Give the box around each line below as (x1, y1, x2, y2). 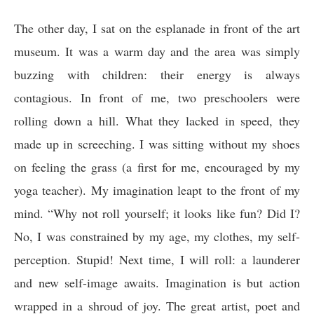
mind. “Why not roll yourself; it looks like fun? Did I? (14, 205, 300, 221)
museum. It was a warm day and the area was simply (14, 43, 300, 60)
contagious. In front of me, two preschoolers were (14, 89, 300, 106)
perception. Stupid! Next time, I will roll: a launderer (14, 251, 300, 268)
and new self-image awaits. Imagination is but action (14, 274, 300, 291)
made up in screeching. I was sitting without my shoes (14, 135, 300, 152)
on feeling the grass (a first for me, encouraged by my (14, 158, 300, 175)
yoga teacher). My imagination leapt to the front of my (14, 182, 300, 198)
